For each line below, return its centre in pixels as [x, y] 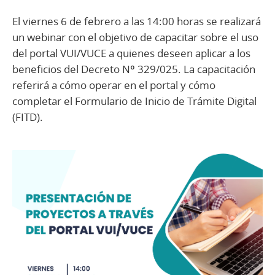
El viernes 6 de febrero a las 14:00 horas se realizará [137, 21]
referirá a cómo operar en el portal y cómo [114, 85]
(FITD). [28, 117]
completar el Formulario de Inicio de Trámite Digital [134, 101]
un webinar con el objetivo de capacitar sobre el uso [135, 37]
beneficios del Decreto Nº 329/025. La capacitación [134, 69]
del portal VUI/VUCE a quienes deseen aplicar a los [131, 53]
